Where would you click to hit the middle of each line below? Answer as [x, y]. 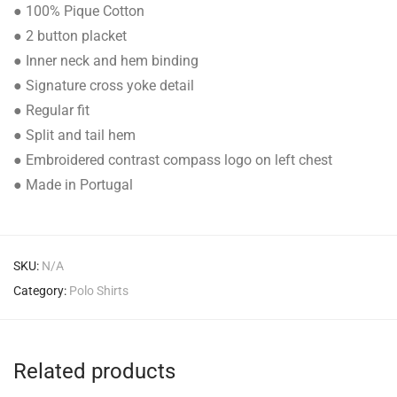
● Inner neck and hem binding [106, 61]
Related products [94, 371]
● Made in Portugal [73, 185]
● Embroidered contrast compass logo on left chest [173, 160]
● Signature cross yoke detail [104, 86]
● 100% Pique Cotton [79, 11]
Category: [41, 291]
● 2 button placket [70, 36]
